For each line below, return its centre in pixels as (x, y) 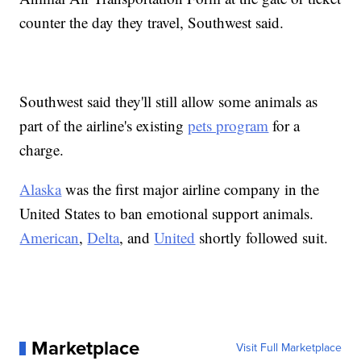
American (50, 238)
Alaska (41, 189)
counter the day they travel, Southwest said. (152, 23)
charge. (42, 150)
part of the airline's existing (104, 126)
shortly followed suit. (262, 238)
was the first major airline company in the (191, 189)
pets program (228, 126)
